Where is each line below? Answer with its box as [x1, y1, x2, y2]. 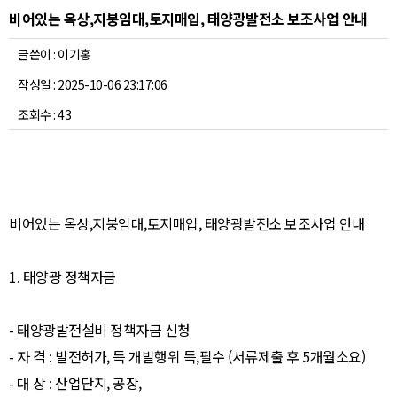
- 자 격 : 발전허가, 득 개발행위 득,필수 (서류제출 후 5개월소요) [9, 346, 33, 367]
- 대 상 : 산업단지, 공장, [9, 372, 33, 393]
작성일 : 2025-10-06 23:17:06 [18, 75, 167, 93]
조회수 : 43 [18, 105, 71, 123]
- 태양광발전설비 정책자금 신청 [9, 319, 191, 340]
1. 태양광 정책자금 [9, 266, 119, 287]
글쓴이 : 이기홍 [18, 45, 91, 63]
